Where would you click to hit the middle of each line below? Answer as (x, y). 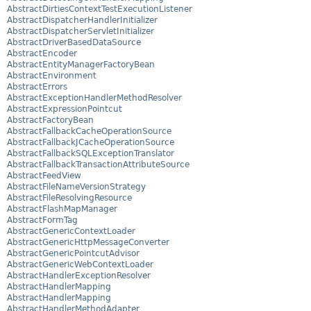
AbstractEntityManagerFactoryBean (81, 65)
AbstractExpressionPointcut (65, 109)
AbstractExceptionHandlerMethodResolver (94, 98)
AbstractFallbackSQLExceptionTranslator (91, 154)
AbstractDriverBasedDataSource (74, 43)
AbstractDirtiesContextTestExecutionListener (100, 9)
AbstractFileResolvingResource (69, 198)
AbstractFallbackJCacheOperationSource (91, 143)
